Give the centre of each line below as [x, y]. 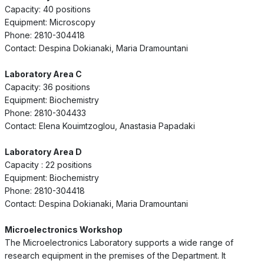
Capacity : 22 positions [48, 164]
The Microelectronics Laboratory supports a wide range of [119, 242]
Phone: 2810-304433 [45, 113]
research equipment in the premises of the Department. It [115, 255]
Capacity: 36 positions [47, 87]
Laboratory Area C [43, 74]
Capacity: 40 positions [47, 9]
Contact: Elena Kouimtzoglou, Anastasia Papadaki [100, 126]
